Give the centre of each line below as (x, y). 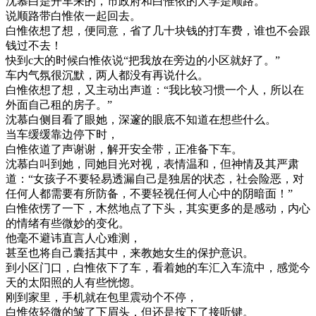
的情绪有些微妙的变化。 (68, 223)
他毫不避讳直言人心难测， (73, 238)
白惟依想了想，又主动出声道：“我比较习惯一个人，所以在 (155, 90)
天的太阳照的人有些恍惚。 (73, 282)
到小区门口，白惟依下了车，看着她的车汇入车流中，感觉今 (158, 267)
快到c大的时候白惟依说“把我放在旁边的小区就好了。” (143, 60)
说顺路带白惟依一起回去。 (73, 16)
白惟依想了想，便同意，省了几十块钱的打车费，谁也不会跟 (158, 30)
